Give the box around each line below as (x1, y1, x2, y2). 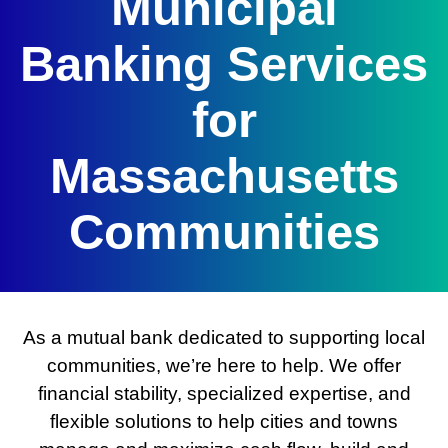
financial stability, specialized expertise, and (37, 383, 411, 405)
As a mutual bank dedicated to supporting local (23, 327, 425, 349)
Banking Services (20, 37, 428, 92)
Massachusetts (49, 149, 399, 204)
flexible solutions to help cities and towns (50, 411, 398, 433)
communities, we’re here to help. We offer (47, 355, 401, 377)
